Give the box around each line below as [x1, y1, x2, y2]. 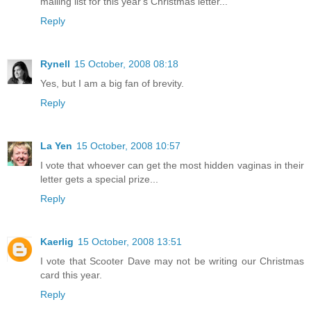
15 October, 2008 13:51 [78, 235, 182, 247]
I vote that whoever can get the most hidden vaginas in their [40, 159, 304, 171]
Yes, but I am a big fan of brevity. [40, 77, 184, 89]
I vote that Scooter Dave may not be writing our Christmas [40, 255, 304, 267]
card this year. [40, 269, 102, 280]
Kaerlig [40, 235, 74, 247]
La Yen [40, 140, 72, 151]
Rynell [40, 58, 70, 69]
